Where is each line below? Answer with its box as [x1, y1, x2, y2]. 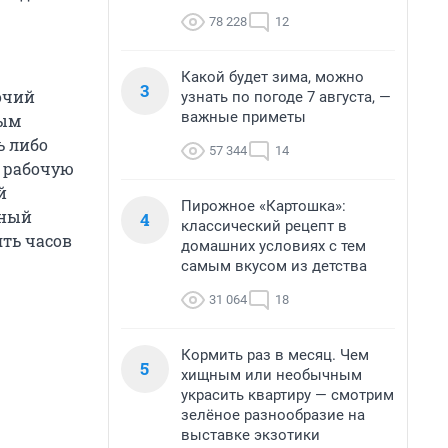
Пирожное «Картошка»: [181, 197, 346, 215]
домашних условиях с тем [181, 237, 366, 255]
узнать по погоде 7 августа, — [181, 88, 391, 106]
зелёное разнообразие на [181, 406, 365, 424]
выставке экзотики [181, 426, 320, 444]
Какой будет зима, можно [181, 68, 364, 86]
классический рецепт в [181, 217, 347, 235]
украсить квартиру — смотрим [181, 386, 394, 404]
